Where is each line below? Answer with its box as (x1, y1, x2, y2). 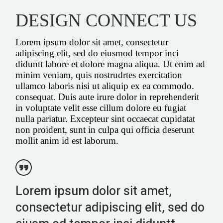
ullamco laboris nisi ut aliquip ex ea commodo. (15, 80, 195, 91)
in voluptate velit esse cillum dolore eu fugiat (15, 102, 187, 113)
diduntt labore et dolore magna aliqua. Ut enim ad (15, 58, 206, 69)
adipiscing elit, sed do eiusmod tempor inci (15, 47, 179, 58)
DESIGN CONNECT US (15, 10, 198, 30)
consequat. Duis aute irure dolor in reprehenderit (15, 91, 200, 102)
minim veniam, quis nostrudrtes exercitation (15, 69, 183, 80)
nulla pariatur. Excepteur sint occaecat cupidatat (15, 113, 196, 124)
